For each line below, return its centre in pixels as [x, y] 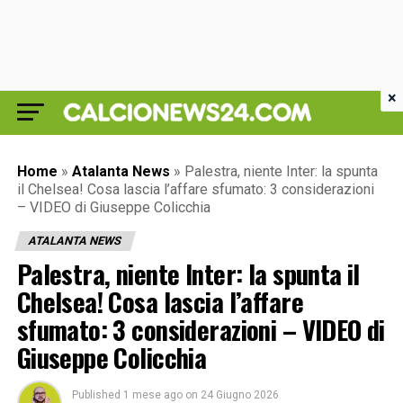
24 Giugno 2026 [239, 395]
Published [96, 395]
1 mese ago [152, 395]
